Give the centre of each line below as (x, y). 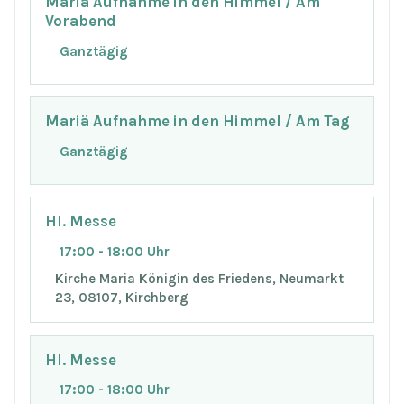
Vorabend (81, 22)
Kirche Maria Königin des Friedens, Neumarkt (200, 279)
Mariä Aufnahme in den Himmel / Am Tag (197, 122)
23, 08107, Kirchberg (122, 298)
